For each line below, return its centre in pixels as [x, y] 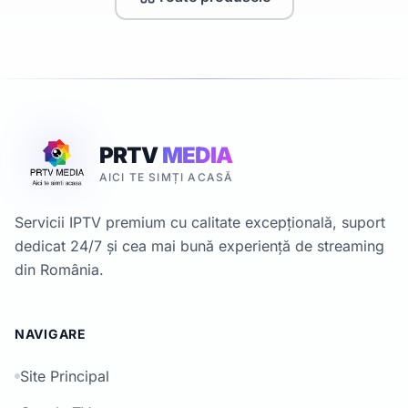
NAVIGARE [51, 334]
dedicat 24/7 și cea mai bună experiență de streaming [199, 246]
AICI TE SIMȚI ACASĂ [166, 177]
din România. [59, 270]
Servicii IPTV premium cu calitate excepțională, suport [200, 222]
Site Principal [65, 376]
